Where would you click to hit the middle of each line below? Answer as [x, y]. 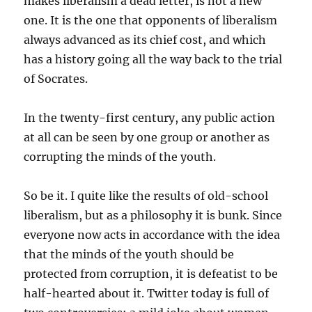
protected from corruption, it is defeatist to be [151, 274]
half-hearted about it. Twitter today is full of [147, 294]
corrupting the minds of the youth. [120, 157]
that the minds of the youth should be [129, 255]
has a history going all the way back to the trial [153, 60]
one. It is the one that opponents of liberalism [151, 21]
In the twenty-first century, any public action [150, 118]
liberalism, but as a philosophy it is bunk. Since [153, 216]
